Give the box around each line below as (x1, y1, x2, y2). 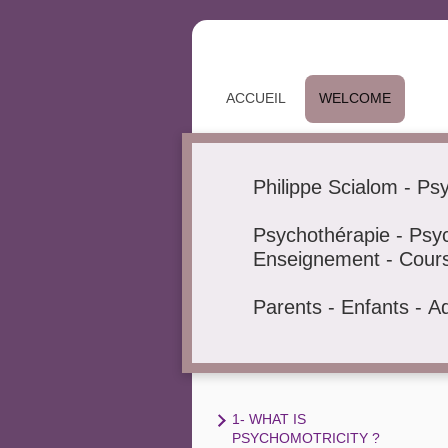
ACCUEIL (226, 90, 286, 106)
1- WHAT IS (232, 411, 306, 428)
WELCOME (319, 90, 391, 106)
